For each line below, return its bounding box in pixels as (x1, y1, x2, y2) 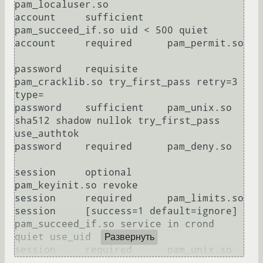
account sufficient (15, 12, 144, 23)
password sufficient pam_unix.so (15, 102, 232, 114)
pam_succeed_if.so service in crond (15, 218, 214, 230)
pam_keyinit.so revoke (15, 180, 138, 191)
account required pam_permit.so (15, 38, 244, 49)
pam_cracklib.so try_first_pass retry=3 (15, 76, 238, 88)
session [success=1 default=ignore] (15, 205, 238, 217)
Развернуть (104, 231, 154, 242)
